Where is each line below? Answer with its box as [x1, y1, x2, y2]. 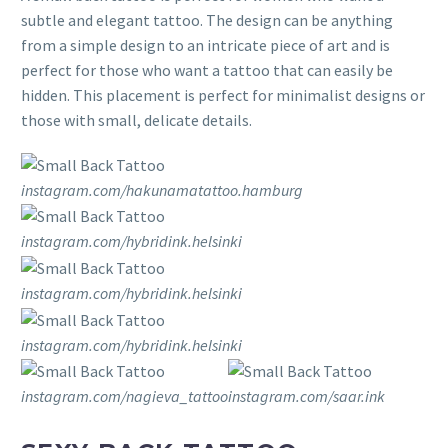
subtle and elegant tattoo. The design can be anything [21, 10, 393, 31]
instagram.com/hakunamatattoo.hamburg [21, 179, 303, 200]
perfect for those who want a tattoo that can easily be [21, 60, 393, 81]
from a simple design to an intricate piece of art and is [21, 35, 390, 56]
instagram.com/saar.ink [228, 386, 385, 407]
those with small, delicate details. [21, 110, 252, 131]
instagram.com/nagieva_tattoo [21, 386, 228, 407]
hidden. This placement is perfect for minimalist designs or [21, 85, 425, 106]
